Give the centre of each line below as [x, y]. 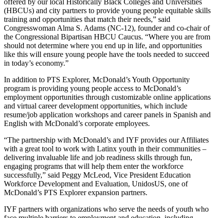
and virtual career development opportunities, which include [96, 106]
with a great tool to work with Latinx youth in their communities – [105, 148]
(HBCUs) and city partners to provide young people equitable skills [107, 10]
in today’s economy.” [37, 63]
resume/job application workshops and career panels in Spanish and [107, 114]
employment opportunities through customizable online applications [107, 97]
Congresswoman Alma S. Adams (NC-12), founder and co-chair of [107, 28]
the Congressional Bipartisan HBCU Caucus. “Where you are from [107, 36]
